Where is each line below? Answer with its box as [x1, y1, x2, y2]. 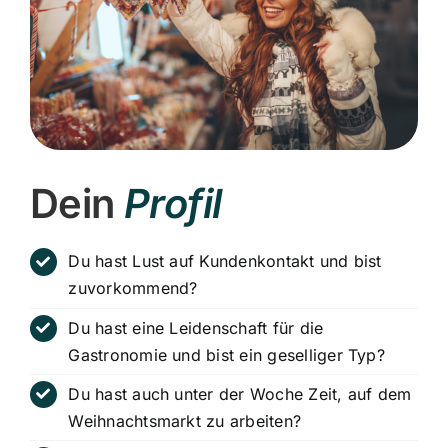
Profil [124, 179, 222, 229]
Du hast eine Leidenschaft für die [68, 317, 324, 338]
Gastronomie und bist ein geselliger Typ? [68, 344, 385, 365]
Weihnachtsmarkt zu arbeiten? [68, 410, 302, 431]
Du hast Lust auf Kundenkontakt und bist [68, 251, 382, 272]
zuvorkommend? [68, 278, 198, 299]
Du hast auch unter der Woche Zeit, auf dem [68, 383, 412, 404]
